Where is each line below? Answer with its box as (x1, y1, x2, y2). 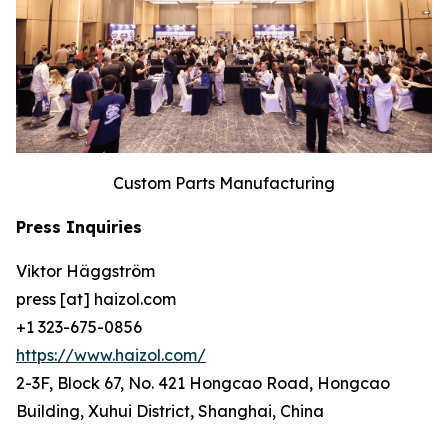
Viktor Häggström (16, 261, 155, 282)
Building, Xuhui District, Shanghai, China (16, 401, 324, 422)
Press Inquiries (16, 217, 142, 238)
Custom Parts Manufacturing (113, 173, 335, 194)
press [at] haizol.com (16, 289, 176, 310)
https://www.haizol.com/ (16, 345, 206, 366)
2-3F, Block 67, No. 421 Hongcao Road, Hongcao (16, 373, 390, 394)
